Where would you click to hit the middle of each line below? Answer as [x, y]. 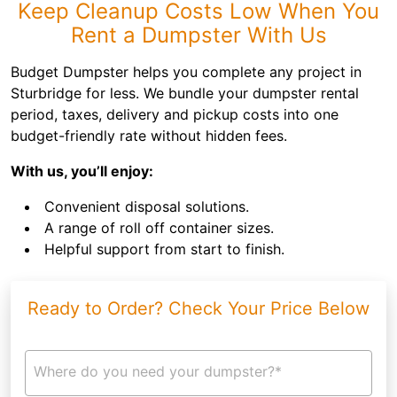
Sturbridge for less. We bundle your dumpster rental [185, 93]
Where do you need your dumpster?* [158, 371]
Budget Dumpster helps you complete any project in [186, 72]
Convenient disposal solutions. [147, 206]
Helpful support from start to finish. [164, 249]
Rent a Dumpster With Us [198, 35]
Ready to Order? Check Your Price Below [198, 308]
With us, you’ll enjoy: [82, 171]
